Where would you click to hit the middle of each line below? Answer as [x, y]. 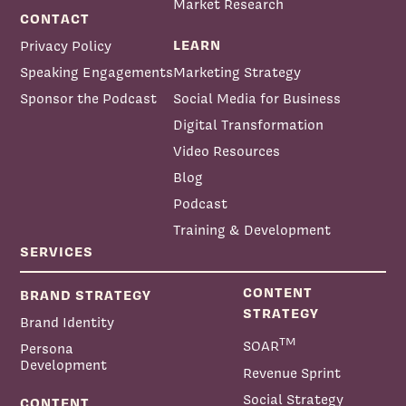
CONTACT [55, 19]
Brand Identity [68, 323]
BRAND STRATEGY [86, 295]
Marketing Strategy [237, 72]
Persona [47, 349]
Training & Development [252, 230]
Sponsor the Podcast [89, 99]
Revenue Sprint [291, 372]
